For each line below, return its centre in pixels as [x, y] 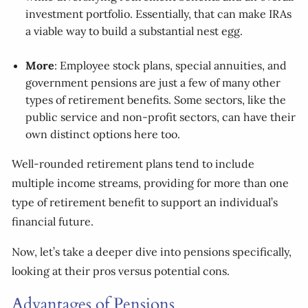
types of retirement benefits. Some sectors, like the [156, 100]
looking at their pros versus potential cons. [121, 271]
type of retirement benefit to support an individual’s [145, 202]
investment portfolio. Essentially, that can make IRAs [159, 14]
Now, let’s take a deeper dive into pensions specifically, [152, 252]
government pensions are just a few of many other [153, 83]
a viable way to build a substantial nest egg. [134, 31]
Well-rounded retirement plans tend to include [133, 164]
